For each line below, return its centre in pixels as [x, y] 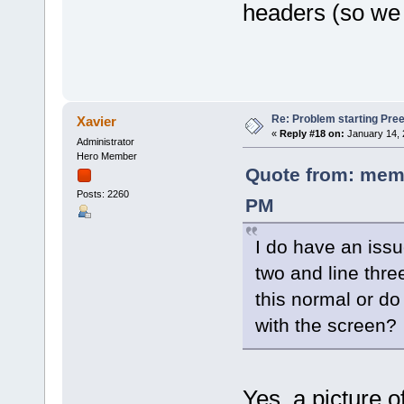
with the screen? [326, 325]
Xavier [97, 121]
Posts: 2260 [102, 194]
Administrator [105, 141]
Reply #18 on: [312, 133]
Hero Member [106, 156]
